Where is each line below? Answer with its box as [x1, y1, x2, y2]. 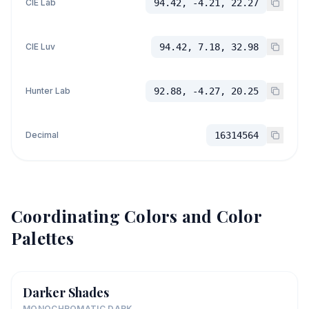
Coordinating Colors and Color [11, 205, 261, 227]
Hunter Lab [26, 86, 70, 96]
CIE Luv [26, 41, 55, 52]
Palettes [11, 227, 74, 249]
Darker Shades [23, 284, 109, 301]
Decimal [26, 130, 59, 140]
